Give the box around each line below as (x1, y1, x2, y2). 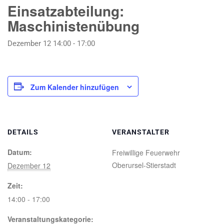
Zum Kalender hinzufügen (30, 82, 119, 92)
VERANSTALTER (112, 128, 169, 136)
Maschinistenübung (7, 15, 139, 36)
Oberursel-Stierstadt (112, 160, 176, 170)
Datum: (7, 147, 32, 157)
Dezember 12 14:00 (7, 39, 71, 48)
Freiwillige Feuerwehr (112, 147, 180, 158)
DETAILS (7, 128, 38, 136)
